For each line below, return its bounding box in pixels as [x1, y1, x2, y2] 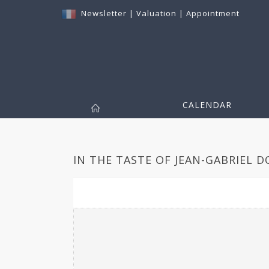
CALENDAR [183, 99, 232, 111]
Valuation [136, 8, 177, 19]
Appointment [186, 8, 240, 19]
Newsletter [81, 8, 127, 19]
